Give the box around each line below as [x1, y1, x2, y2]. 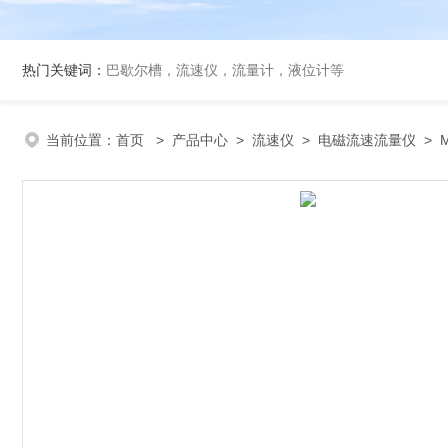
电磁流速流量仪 [318, 132, 416, 148]
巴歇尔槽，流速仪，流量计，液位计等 [106, 62, 344, 78]
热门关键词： [22, 62, 106, 78]
